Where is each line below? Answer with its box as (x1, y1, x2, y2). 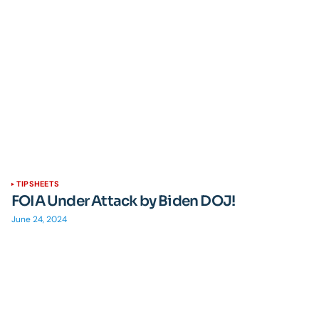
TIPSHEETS (16, 179, 59, 189)
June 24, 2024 (11, 214, 67, 225)
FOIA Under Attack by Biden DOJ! (11, 192, 236, 210)
